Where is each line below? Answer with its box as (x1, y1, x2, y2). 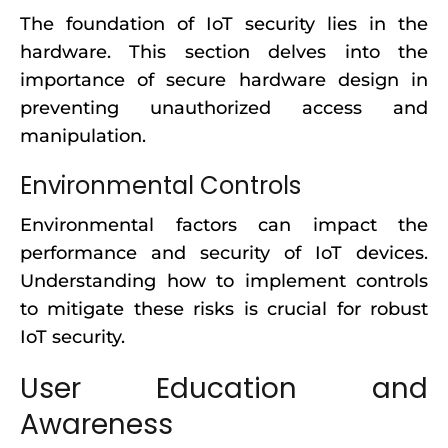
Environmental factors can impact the (20, 214, 428, 236)
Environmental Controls (20, 169, 301, 202)
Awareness (20, 405, 173, 444)
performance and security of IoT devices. (20, 242, 428, 264)
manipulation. (20, 125, 146, 147)
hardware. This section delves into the (20, 41, 428, 63)
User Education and (20, 369, 428, 408)
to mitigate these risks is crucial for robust (20, 298, 428, 320)
